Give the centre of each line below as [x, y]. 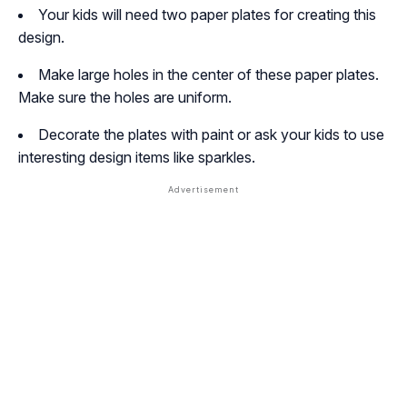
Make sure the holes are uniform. [125, 97]
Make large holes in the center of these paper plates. [208, 74]
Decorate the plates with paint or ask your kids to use [211, 134]
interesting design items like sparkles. [137, 157]
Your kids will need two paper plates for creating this [207, 14]
